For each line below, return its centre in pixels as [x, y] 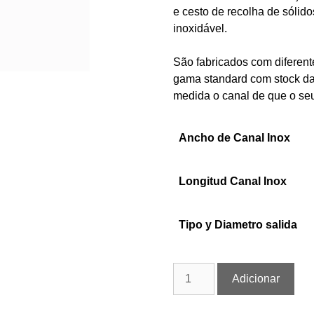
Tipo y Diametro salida [238, 225]
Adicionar [255, 279]
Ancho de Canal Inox [235, 138]
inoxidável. [200, 28]
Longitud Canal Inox [233, 181]
